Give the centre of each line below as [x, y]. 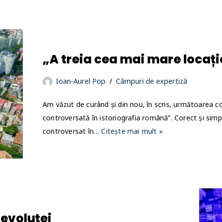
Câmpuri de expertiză [152, 81]
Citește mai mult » [132, 131]
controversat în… [72, 131]
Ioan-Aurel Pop [81, 81]
